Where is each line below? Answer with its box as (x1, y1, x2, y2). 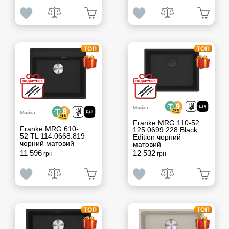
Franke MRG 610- (19, 125, 79, 133)
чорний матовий (19, 139, 74, 148)
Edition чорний (132, 133, 181, 142)
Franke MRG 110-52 (132, 119, 199, 127)
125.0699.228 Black (132, 126, 197, 134)
